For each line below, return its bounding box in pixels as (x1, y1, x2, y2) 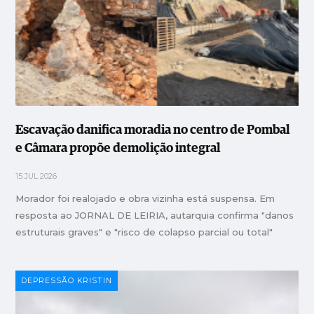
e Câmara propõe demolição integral (15, 142, 221, 156)
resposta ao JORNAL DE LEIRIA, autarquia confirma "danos (15, 210, 294, 221)
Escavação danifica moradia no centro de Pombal (15, 124, 291, 137)
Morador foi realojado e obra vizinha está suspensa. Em (15, 193, 275, 205)
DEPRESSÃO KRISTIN (21, 276, 113, 286)
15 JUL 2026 (15, 172, 57, 182)
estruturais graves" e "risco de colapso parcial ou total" (15, 226, 273, 238)
